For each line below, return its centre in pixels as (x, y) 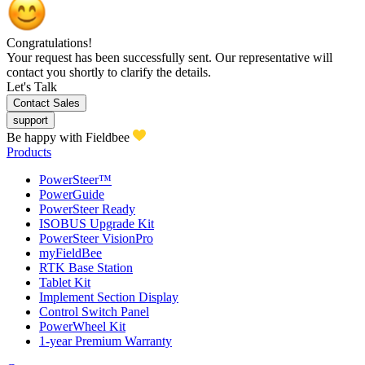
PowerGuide (72, 195)
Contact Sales (46, 103)
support (31, 121)
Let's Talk (32, 87)
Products (29, 152)
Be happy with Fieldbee (68, 138)
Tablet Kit (65, 283)
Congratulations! (49, 43)
